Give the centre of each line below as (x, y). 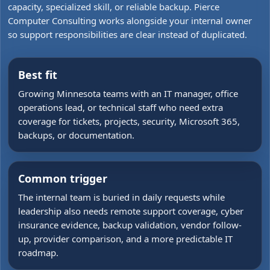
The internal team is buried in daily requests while (121, 197)
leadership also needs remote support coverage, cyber (131, 211)
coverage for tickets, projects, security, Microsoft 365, (129, 121)
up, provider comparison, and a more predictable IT (125, 239)
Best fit (38, 75)
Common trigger (63, 178)
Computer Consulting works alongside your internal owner (130, 20)
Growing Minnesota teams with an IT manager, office (128, 93)
